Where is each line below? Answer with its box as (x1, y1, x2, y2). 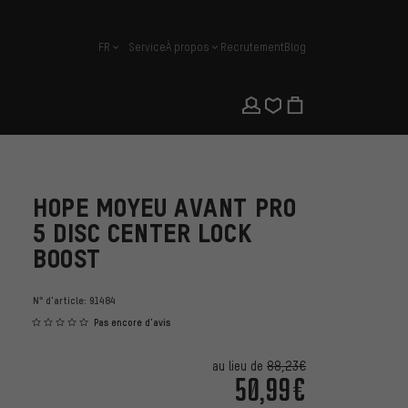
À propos (166, 40, 209, 54)
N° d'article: (33, 294, 89, 307)
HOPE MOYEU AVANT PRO (33, 193, 297, 222)
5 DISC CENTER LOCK (33, 219, 252, 248)
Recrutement (220, 40, 284, 54)
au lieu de (212, 358, 267, 374)
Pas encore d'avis (94, 316, 170, 330)
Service (128, 40, 166, 54)
